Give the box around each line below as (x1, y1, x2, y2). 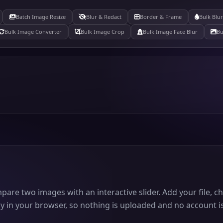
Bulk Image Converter (4, 28, 62, 35)
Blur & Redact (86, 13, 121, 20)
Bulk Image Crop (81, 28, 124, 35)
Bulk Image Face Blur (143, 28, 198, 35)
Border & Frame (140, 13, 182, 20)
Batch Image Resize (16, 13, 66, 20)
